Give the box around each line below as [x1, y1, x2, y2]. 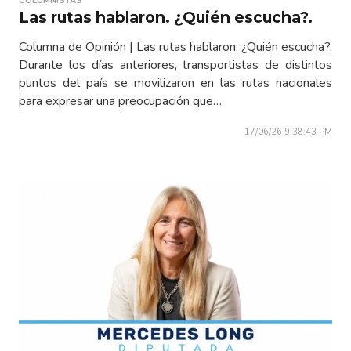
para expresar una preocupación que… [19, 92, 222, 110]
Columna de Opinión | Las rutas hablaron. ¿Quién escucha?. [19, 38, 332, 56]
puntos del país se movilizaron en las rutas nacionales [19, 74, 332, 92]
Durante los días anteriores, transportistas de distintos [19, 56, 332, 74]
